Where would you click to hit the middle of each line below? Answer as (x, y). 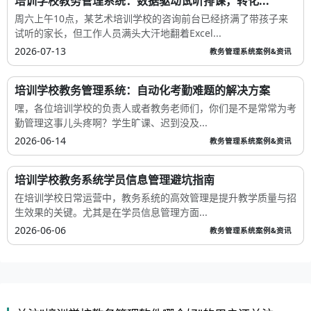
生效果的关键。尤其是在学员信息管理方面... (111, 212)
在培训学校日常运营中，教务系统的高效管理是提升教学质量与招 (155, 198)
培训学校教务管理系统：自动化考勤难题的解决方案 (142, 91)
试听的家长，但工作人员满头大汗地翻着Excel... (118, 33)
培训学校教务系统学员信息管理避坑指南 (115, 180)
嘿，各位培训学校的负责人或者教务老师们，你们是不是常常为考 (155, 108)
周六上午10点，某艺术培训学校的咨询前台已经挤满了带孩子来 (151, 19)
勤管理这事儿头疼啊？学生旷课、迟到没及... (111, 123)
